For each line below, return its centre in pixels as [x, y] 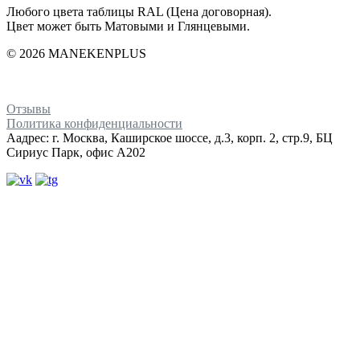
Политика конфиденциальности [94, 123]
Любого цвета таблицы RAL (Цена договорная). [139, 11]
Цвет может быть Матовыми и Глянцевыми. [128, 26]
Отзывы [29, 108]
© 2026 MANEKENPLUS [76, 53]
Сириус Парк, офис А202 [76, 152]
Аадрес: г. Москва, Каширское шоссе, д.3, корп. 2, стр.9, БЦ [170, 137]
